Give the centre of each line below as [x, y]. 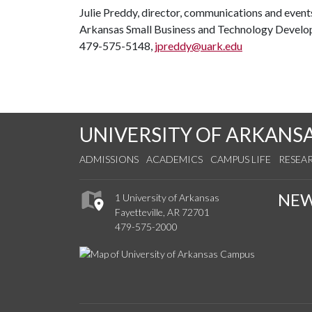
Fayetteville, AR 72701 [162, 212]
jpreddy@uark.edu [198, 46]
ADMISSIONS [109, 159]
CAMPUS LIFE [241, 159]
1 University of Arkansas [167, 198]
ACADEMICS [174, 159]
